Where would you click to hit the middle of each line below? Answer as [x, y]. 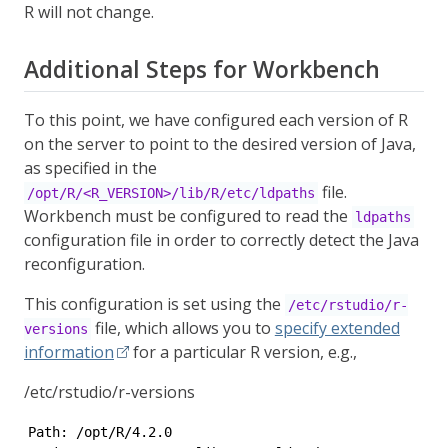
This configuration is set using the [154, 304]
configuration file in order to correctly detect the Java [221, 240]
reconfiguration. [84, 264]
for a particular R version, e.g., [243, 352]
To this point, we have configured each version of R [216, 120]
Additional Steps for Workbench [202, 69]
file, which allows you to [182, 328]
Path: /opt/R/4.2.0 [100, 432]
